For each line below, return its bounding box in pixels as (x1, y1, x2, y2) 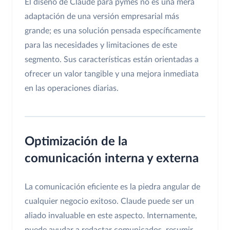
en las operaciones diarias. (25, 84, 119, 93)
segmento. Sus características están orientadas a (25, 55, 199, 64)
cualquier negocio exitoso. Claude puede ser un (25, 197, 194, 206)
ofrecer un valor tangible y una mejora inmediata (25, 70, 199, 79)
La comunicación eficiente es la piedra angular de (25, 183, 200, 191)
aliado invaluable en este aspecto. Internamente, (25, 212, 197, 220)
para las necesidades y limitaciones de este (25, 41, 177, 50)
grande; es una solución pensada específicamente (25, 27, 201, 35)
